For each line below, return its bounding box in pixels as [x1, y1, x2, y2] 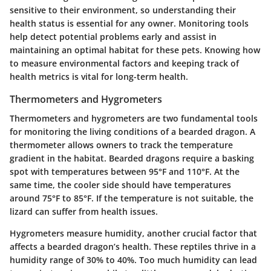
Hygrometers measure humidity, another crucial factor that [10, 227, 257, 239]
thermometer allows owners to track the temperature [10, 139, 233, 151]
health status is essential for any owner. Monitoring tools [10, 17, 249, 29]
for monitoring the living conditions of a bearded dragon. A [10, 126, 255, 137]
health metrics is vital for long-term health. [10, 70, 188, 82]
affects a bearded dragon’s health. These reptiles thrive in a [10, 241, 256, 252]
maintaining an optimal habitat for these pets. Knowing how [10, 44, 260, 56]
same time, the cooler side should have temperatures [10, 179, 231, 191]
